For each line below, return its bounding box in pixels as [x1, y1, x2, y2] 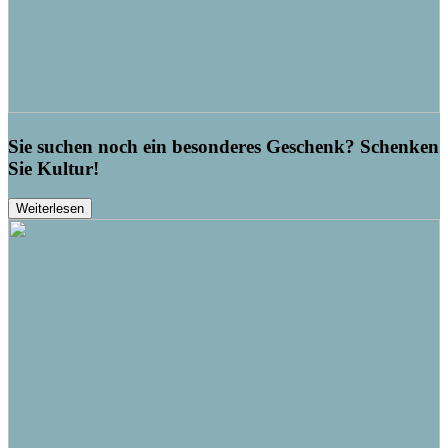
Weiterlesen [16, 201, 84, 217]
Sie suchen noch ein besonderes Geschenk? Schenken [8, 135, 439, 157]
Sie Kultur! [8, 157, 99, 179]
